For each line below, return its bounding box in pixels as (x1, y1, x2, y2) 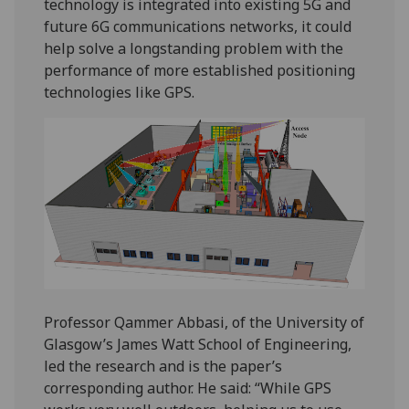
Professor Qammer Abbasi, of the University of (44, 311, 365, 332)
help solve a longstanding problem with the (44, 37, 344, 58)
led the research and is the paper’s (44, 355, 283, 376)
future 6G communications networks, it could (44, 16, 352, 37)
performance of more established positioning (44, 59, 356, 80)
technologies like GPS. (44, 81, 195, 102)
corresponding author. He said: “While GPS (44, 377, 332, 398)
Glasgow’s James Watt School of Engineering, (44, 333, 352, 354)
